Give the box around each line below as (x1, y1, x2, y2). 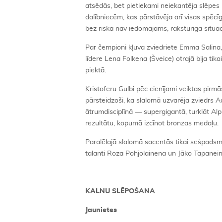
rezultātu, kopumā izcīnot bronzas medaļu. (85, 120, 219, 127)
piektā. (85, 67, 106, 74)
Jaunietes (85, 207, 117, 214)
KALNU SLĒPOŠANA (85, 188, 155, 195)
